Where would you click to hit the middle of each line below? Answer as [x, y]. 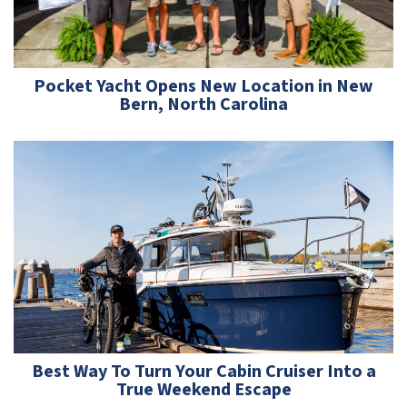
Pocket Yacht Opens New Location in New [203, 87]
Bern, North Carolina [203, 105]
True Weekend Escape [203, 390]
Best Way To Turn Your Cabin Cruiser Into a [203, 372]
